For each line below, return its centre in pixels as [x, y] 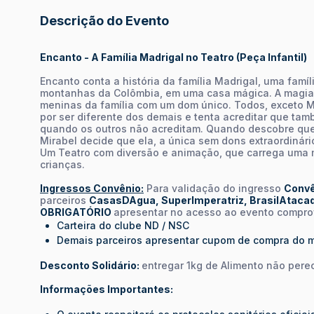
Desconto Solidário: [91, 265]
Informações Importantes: [107, 289]
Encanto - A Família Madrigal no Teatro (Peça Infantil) [173, 57]
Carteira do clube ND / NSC [123, 225]
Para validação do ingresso [214, 188]
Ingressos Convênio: [92, 188]
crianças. [62, 164]
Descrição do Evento [104, 20]
